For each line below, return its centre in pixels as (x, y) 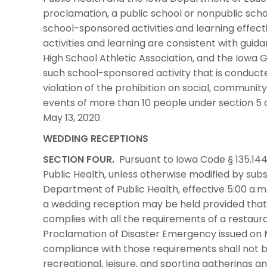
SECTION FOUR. (79, 159)
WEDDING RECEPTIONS (96, 138)
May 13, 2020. (72, 117)
